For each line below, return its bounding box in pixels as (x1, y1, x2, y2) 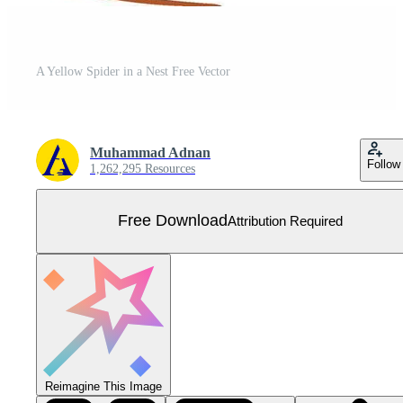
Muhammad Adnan (90, 144, 210, 160)
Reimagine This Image (45, 379, 162, 393)
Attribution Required (228, 213, 343, 229)
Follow (367, 157, 400, 171)
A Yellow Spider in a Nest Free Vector (36, 64, 230, 78)
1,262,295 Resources (90, 161, 195, 175)
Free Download (118, 211, 228, 230)
